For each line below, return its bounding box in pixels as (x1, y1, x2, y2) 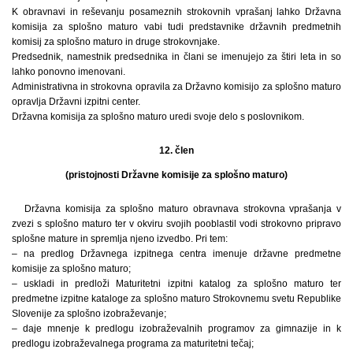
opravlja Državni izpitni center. (12, 96, 140, 108)
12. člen (159, 145, 194, 157)
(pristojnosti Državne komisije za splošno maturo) (65, 169, 288, 181)
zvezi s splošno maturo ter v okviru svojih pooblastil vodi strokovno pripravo (12, 218, 341, 230)
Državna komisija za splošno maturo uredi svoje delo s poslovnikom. (12, 111, 304, 123)
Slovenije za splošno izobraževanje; (12, 308, 166, 320)
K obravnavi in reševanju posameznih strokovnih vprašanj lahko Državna (12, 6, 341, 18)
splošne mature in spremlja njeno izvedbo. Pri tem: (12, 233, 228, 245)
